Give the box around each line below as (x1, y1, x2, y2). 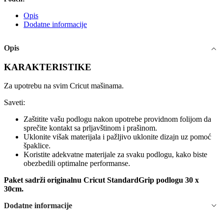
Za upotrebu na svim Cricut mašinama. (4, 82, 124, 90)
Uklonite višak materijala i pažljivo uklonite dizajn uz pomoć (24, 133, 211, 141)
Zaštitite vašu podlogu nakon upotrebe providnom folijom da (24, 115, 211, 124)
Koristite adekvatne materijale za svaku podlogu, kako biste (24, 150, 207, 159)
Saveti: (4, 98, 25, 107)
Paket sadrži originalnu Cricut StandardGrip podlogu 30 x (4, 176, 199, 185)
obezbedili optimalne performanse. (24, 159, 130, 168)
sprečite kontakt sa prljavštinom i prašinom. (24, 124, 157, 133)
